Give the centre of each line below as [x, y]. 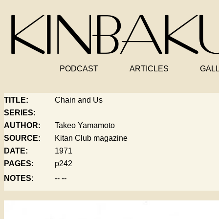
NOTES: [19, 178]
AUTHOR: [22, 125]
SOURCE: [22, 138]
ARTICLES [149, 69]
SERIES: [20, 113]
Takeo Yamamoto [85, 125]
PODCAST [79, 69]
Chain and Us [79, 100]
